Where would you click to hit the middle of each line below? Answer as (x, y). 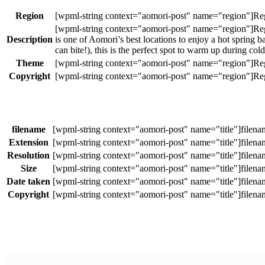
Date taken (28, 182)
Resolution (28, 156)
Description (30, 39)
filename (28, 130)
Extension (28, 143)
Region (30, 15)
